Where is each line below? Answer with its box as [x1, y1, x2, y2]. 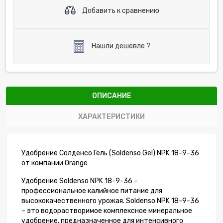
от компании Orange [21, 159, 88, 168]
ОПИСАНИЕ [92, 92, 131, 101]
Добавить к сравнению [80, 6, 159, 15]
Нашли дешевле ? [90, 42, 150, 51]
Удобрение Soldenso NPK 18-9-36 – [21, 177, 138, 186]
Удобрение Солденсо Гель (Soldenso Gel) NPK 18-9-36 [21, 149, 199, 158]
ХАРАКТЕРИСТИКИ [78, 112, 145, 121]
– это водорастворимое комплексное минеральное [21, 207, 192, 216]
